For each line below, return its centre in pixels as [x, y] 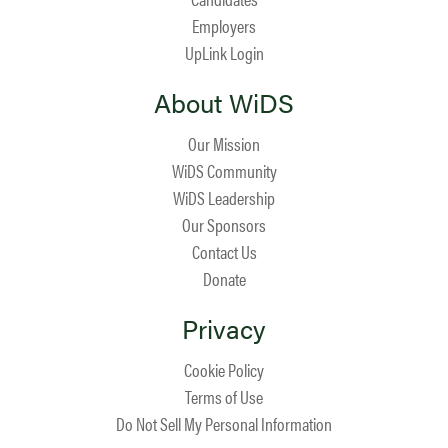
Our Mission [224, 143]
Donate [224, 278]
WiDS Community [224, 170]
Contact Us [224, 251]
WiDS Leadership [224, 197]
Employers [224, 25]
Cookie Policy [224, 369]
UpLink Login [224, 52]
